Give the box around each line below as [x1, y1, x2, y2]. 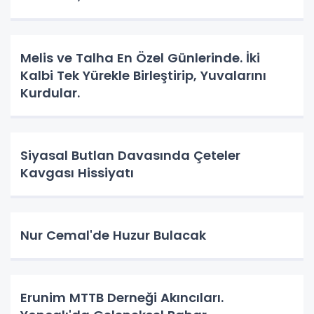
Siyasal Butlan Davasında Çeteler [20, 146, 240, 165]
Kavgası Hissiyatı [20, 164, 137, 182]
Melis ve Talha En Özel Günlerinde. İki [20, 49, 260, 67]
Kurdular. [20, 84, 80, 102]
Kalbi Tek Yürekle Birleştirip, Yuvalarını [20, 67, 266, 85]
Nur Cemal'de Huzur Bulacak [20, 226, 206, 245]
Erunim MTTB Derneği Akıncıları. [20, 289, 224, 307]
